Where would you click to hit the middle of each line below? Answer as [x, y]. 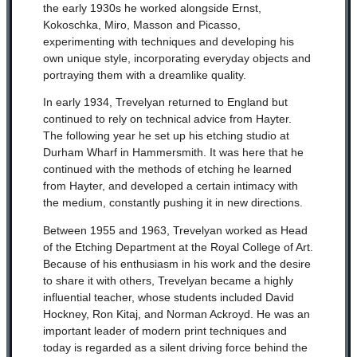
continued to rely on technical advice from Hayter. [167, 119]
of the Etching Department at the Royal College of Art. [178, 247]
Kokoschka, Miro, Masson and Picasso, [141, 24]
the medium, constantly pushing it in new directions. [173, 203]
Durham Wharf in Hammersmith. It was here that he [173, 153]
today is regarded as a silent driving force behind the [175, 348]
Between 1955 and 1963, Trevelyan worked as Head [175, 231]
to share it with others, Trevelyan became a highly [168, 281]
